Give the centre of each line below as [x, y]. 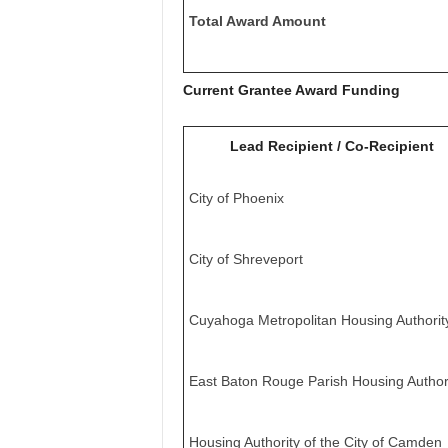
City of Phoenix [236, 198]
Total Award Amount [257, 21]
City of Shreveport [245, 259]
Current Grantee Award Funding [291, 90]
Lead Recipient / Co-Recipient [331, 146]
